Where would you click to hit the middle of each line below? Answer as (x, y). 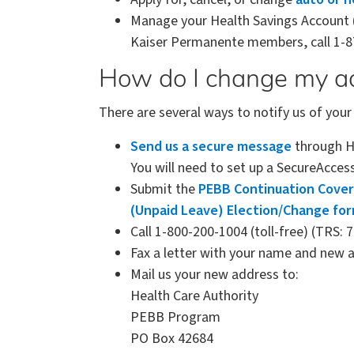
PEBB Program (175, 317)
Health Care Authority (194, 296)
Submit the (164, 189)
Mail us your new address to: (215, 274)
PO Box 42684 (172, 338)
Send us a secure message (211, 146)
